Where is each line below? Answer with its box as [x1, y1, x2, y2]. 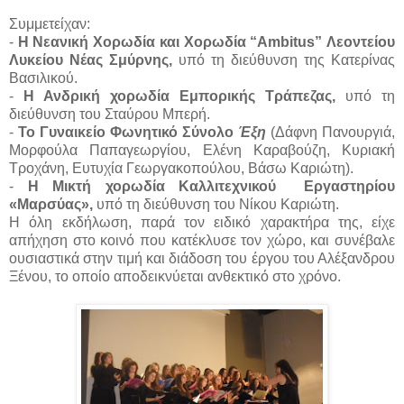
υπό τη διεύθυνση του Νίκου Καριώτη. [93, 197, 343, 213]
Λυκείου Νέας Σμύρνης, [9, 52, 172, 69]
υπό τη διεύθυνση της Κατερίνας [172, 52, 395, 69]
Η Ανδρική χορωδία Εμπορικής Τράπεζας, [23, 88, 335, 105]
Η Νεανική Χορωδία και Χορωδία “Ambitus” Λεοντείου [17, 34, 396, 50]
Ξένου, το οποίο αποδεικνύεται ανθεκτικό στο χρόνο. [9, 269, 341, 285]
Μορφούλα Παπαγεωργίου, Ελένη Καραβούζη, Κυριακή [9, 142, 395, 159]
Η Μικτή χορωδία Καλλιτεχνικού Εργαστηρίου [27, 179, 395, 195]
